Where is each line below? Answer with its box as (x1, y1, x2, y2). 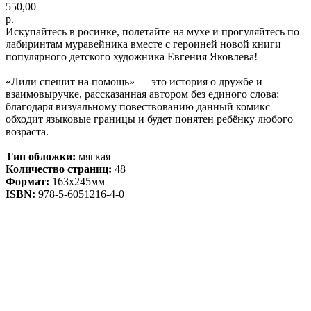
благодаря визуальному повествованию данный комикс (6, 100, 270, 112)
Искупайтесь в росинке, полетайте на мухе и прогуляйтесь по (6, 25, 299, 37)
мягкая (76, 150, 110, 162)
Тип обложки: (6, 150, 76, 162)
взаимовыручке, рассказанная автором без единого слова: (6, 87, 279, 100)
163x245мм (49, 175, 105, 187)
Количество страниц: (6, 162, 112, 175)
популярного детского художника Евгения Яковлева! (6, 50, 258, 62)
